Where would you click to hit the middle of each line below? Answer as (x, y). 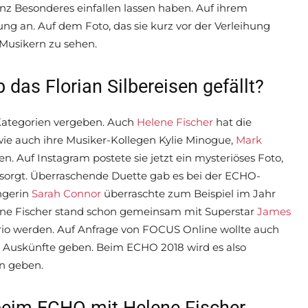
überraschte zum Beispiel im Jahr (188, 194)
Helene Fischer (175, 122)
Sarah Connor (66, 194)
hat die (232, 122)
